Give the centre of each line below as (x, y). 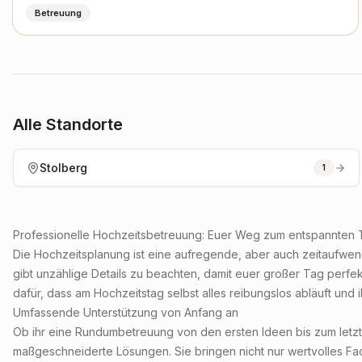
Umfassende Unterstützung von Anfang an (126, 313)
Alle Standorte (68, 125)
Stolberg (63, 167)
